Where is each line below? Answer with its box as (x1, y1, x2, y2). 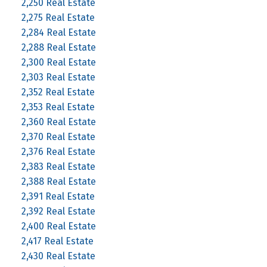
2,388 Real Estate (21, 175, 96, 187)
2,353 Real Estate (21, 101, 95, 113)
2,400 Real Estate (21, 220, 96, 232)
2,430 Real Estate (21, 250, 95, 262)
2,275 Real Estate (21, 11, 95, 23)
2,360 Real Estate (21, 116, 96, 128)
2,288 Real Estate (21, 41, 96, 53)
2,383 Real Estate (21, 160, 95, 172)
